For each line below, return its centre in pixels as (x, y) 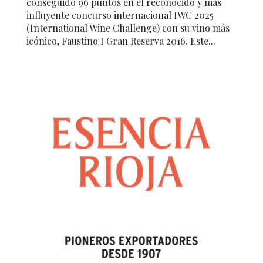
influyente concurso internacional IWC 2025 (120, 15)
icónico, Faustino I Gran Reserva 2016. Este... (121, 41)
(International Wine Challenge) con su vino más (128, 28)
